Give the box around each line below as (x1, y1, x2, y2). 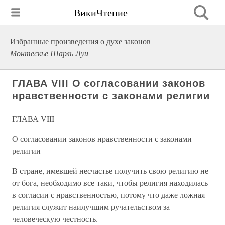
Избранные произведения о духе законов (10, 36, 151, 46)
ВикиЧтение (74, 5, 128, 19)
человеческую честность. (12, 213, 98, 224)
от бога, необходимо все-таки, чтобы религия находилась (12, 177, 208, 188)
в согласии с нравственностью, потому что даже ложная (12, 189, 205, 200)
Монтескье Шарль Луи (10, 48, 88, 58)
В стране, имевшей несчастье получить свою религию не (12, 165, 208, 176)
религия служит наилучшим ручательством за (12, 201, 170, 212)
